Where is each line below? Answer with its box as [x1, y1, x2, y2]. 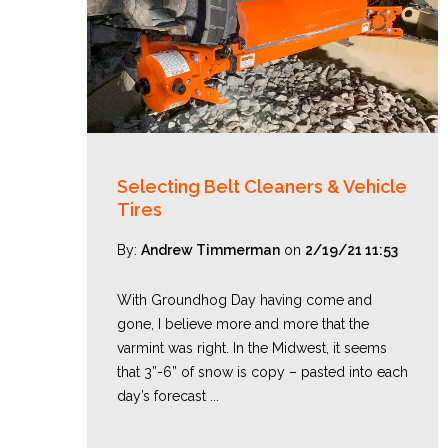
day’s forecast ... [117, 388, 219, 404]
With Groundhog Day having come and [117, 292, 372, 308]
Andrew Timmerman [141, 242, 280, 258]
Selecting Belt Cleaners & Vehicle [117, 176, 407, 197]
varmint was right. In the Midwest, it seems [117, 340, 387, 356]
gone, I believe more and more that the [117, 316, 369, 332]
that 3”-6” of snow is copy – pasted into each [117, 364, 408, 380]
